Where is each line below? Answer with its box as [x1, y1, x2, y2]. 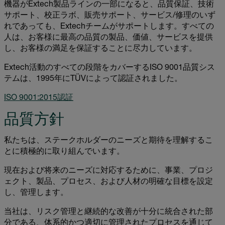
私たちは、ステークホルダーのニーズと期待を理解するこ [4, 137, 213, 145]
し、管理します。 [4, 189, 68, 197]
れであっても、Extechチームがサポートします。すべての [4, 23, 214, 31]
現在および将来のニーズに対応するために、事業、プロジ [4, 167, 213, 175]
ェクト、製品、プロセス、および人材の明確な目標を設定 [4, 178, 213, 186]
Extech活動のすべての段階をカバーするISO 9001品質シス [4, 64, 215, 72]
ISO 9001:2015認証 [4, 94, 73, 102]
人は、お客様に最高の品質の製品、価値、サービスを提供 [4, 34, 213, 42]
